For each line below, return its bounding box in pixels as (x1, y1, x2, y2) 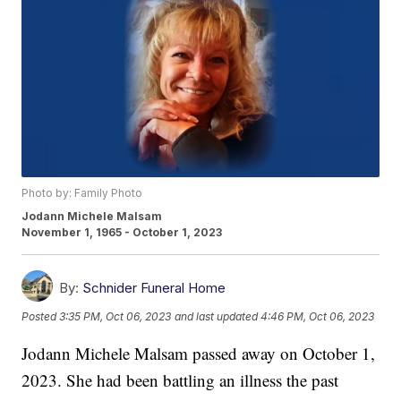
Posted (21, 309, 60, 323)
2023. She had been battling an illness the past (21, 369, 339, 392)
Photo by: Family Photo (21, 186, 143, 200)
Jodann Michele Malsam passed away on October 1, (21, 342, 376, 365)
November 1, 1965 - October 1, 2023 (21, 226, 223, 240)
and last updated (175, 309, 259, 323)
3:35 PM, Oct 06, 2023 (59, 309, 172, 323)
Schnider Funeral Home (82, 279, 226, 297)
